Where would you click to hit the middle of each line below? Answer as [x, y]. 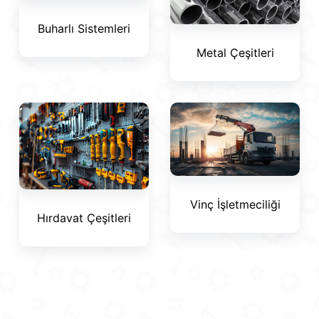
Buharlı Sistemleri [84, 28]
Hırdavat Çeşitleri [84, 218]
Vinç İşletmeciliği [235, 204]
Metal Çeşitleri [235, 53]
